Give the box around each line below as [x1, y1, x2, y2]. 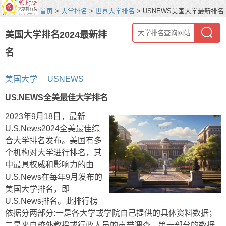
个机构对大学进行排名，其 [5, 148, 102, 157]
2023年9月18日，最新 [5, 112, 85, 121]
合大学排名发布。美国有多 [5, 136, 102, 145]
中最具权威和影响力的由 [5, 160, 94, 169]
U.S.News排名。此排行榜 [5, 197, 98, 205]
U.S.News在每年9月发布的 [5, 173, 102, 181]
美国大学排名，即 [5, 185, 70, 193]
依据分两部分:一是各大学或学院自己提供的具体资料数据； [5, 209, 217, 217]
